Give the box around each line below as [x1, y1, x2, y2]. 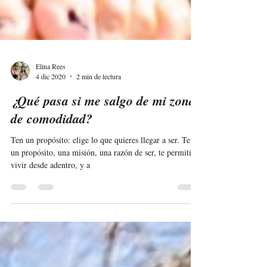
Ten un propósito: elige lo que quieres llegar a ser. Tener [11, 167, 201, 179]
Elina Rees [36, 94, 66, 104]
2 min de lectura [76, 105, 121, 114]
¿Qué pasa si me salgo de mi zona [11, 125, 195, 143]
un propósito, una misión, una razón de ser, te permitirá [11, 180, 198, 191]
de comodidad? [11, 142, 92, 161]
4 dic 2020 [36, 105, 66, 114]
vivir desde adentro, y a [11, 193, 90, 204]
